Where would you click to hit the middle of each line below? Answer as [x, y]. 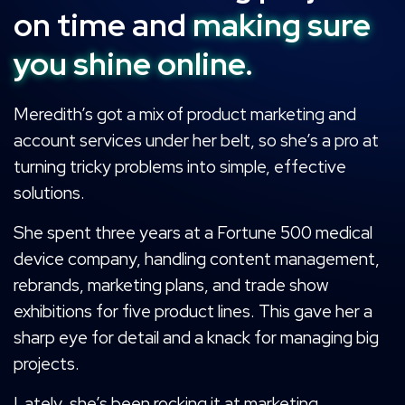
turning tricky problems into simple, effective [180, 167]
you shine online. [133, 64]
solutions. [49, 193]
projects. [47, 364]
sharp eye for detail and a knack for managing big [196, 338]
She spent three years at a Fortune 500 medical [193, 233]
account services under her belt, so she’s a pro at [196, 141]
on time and [103, 25]
